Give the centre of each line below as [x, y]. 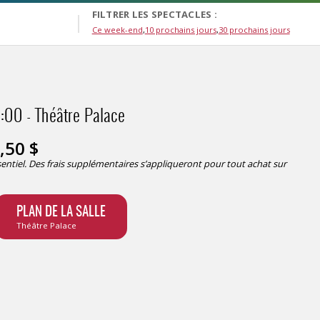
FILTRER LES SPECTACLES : [154, 14]
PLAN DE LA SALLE [61, 212]
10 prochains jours [180, 29]
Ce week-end [117, 29]
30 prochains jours [254, 29]
